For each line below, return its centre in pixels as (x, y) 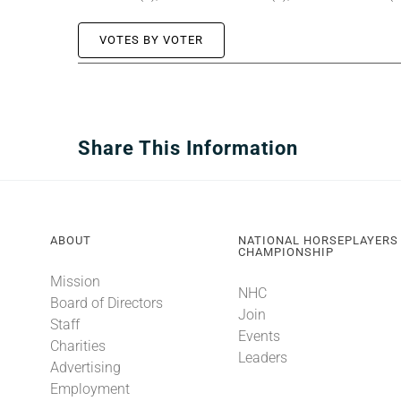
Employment (90, 389)
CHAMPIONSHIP (286, 252)
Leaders (263, 358)
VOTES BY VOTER (151, 40)
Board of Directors (106, 303)
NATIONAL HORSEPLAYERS (319, 241)
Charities (77, 346)
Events (260, 337)
